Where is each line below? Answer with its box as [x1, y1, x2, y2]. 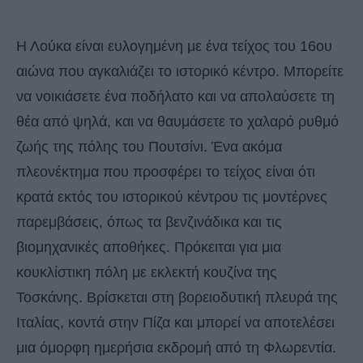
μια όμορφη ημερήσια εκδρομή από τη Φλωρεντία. [16, 339, 336, 356]
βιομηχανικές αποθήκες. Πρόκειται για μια [16, 238, 281, 255]
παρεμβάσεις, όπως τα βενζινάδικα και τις [16, 213, 282, 230]
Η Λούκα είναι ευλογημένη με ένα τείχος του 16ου [16, 37, 332, 54]
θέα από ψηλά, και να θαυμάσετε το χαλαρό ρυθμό [16, 113, 339, 130]
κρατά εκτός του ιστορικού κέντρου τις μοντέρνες [16, 188, 327, 205]
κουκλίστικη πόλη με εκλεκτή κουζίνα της [16, 263, 277, 280]
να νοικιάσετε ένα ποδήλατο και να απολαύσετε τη [16, 88, 335, 105]
